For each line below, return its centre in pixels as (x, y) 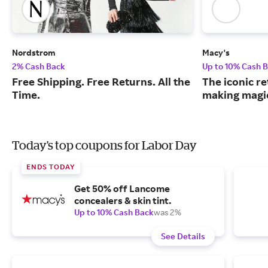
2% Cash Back (39, 66)
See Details (183, 236)
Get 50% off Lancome (122, 189)
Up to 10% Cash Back (114, 212)
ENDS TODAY (51, 167)
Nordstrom (34, 53)
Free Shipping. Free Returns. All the (101, 82)
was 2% (167, 212)
